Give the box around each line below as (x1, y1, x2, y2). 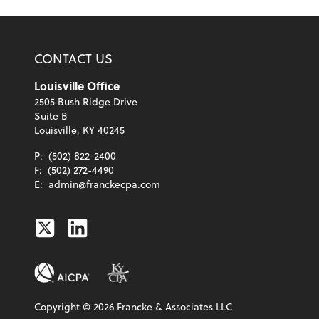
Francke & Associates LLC (114, 299, 232, 315)
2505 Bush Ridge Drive (34, 94, 137, 110)
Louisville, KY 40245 (34, 122, 125, 138)
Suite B (34, 108, 68, 124)
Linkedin (66, 211, 150, 243)
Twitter (33, 211, 100, 243)
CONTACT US (34, 48, 113, 68)
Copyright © (34, 299, 93, 315)
